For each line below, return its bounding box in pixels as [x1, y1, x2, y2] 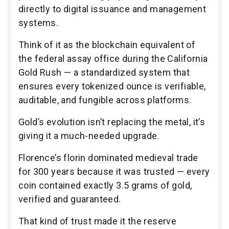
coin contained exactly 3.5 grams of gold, [18, 179, 192, 191]
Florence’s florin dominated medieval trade [18, 152, 198, 163]
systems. [18, 17, 61, 28]
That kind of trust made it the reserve [18, 215, 177, 226]
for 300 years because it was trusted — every [18, 166, 210, 177]
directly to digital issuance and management [18, 3, 207, 14]
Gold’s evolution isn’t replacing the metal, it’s [18, 116, 205, 127]
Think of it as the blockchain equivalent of [18, 39, 196, 50]
